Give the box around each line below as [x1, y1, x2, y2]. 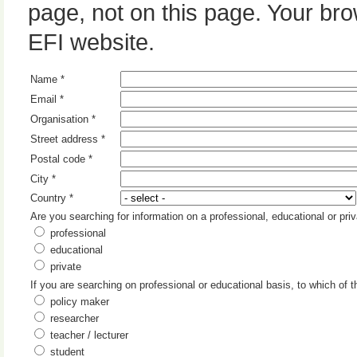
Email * [30, 93, 64, 105]
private [47, 261, 81, 273]
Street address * [30, 133, 105, 145]
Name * [30, 73, 65, 85]
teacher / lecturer [47, 329, 128, 341]
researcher [47, 312, 99, 324]
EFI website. [28, 29, 155, 55]
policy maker [47, 296, 109, 308]
